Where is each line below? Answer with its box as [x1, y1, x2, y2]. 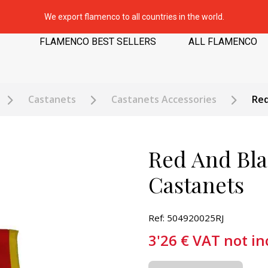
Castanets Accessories [111, 93, 217, 106]
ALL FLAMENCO [188, 36, 257, 48]
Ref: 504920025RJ [148, 212, 224, 224]
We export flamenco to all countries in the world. [44, 12, 224, 22]
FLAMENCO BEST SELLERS [39, 36, 156, 48]
